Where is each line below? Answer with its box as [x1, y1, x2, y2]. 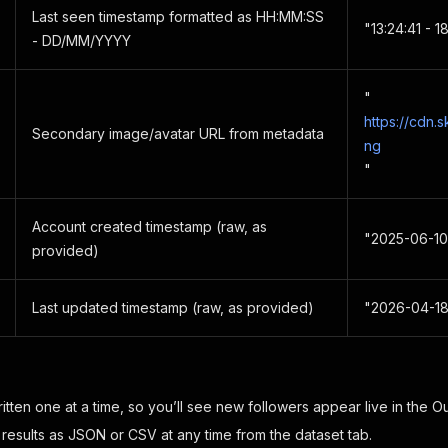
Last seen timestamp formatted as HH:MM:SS [32, 8, 324, 25]
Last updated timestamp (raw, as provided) [32, 299, 314, 316]
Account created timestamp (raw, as [32, 218, 267, 235]
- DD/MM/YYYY [32, 32, 131, 49]
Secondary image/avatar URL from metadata [32, 125, 324, 142]
